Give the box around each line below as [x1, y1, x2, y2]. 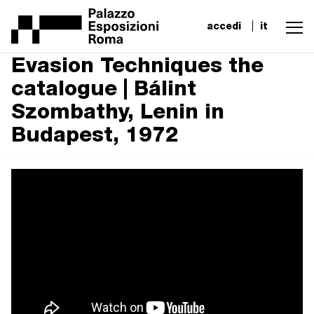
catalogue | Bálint [11, 75, 196, 100]
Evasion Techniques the [11, 52, 264, 77]
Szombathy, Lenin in [11, 98, 224, 123]
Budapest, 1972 [11, 121, 179, 146]
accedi [207, 20, 241, 32]
